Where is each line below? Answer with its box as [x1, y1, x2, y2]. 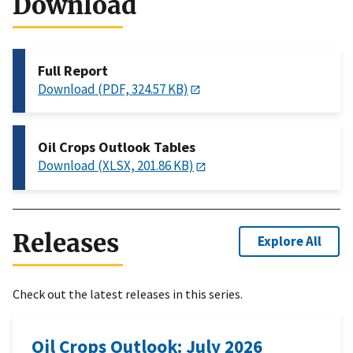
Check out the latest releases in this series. [13, 285, 243, 302]
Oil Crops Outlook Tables [38, 138, 195, 157]
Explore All [257, 232, 321, 251]
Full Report [38, 61, 108, 80]
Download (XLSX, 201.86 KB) [38, 157, 194, 175]
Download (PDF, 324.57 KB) [38, 80, 188, 98]
